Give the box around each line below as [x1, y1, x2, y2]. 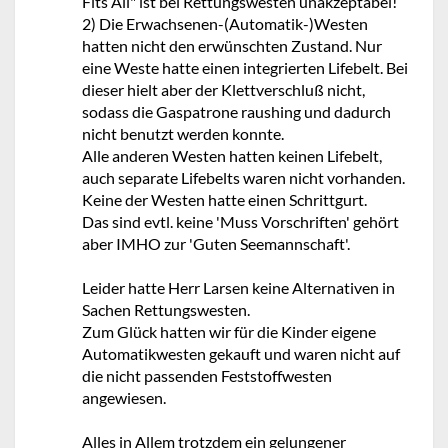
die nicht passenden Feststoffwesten [82, 366, 332, 385]
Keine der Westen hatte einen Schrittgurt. [82, 190, 367, 209]
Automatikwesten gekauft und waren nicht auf [82, 344, 400, 363]
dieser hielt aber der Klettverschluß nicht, [82, 80, 365, 99]
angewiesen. [82, 388, 166, 407]
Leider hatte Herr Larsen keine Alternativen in [82, 278, 395, 297]
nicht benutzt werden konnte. [82, 124, 284, 143]
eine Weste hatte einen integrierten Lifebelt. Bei [82, 58, 408, 77]
